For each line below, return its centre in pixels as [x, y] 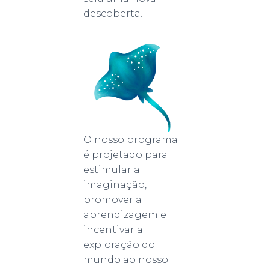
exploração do [119, 245]
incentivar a [113, 230]
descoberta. [113, 14]
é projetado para [125, 155]
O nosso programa [131, 140]
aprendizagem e [125, 215]
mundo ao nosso [126, 260]
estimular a [112, 170]
